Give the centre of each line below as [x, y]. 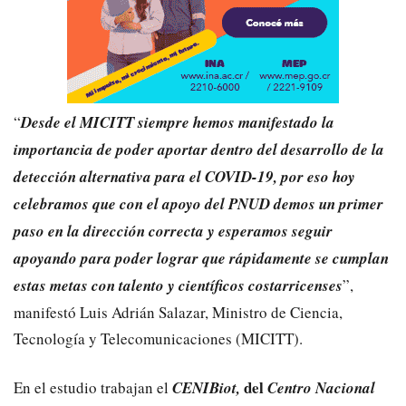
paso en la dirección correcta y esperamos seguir [173, 231]
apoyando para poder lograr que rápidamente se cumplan [201, 258]
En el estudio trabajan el [93, 387]
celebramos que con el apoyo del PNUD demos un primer [198, 203]
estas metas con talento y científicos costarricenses [178, 285]
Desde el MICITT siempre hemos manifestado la [178, 122]
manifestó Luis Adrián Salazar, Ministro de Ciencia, [178, 312]
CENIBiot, [206, 387]
